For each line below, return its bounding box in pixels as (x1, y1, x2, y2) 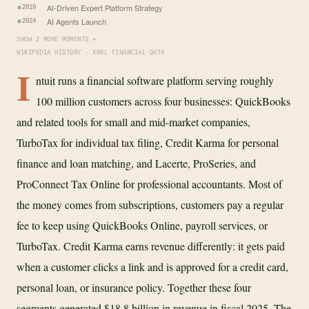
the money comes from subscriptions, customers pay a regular (17, 197, 283, 212)
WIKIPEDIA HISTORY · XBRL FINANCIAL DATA (17, 49, 165, 57)
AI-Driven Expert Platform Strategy (47, 1, 163, 13)
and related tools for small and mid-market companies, (17, 114, 250, 129)
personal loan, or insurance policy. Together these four (17, 279, 251, 295)
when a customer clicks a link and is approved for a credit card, (17, 259, 288, 274)
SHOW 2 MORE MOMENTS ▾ (17, 36, 97, 43)
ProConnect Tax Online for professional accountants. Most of (17, 176, 282, 191)
